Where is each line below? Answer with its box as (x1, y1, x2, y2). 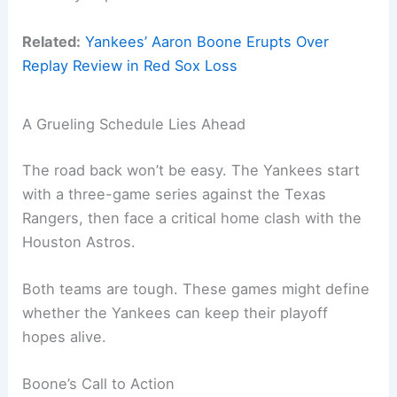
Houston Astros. (22, 232, 136, 251)
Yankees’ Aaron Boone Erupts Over (85, 32, 330, 51)
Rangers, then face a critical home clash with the (22, 208, 362, 227)
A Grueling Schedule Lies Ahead (22, 115, 246, 134)
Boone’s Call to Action (22, 375, 175, 393)
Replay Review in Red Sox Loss (22, 56, 238, 74)
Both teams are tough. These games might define (22, 280, 370, 299)
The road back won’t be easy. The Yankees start (22, 160, 361, 179)
